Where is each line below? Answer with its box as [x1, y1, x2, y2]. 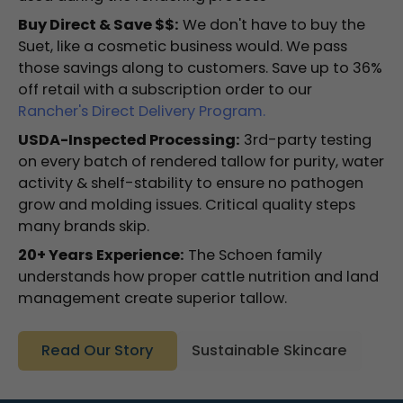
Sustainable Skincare [192, 339, 347, 361]
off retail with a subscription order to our [18, 78, 312, 100]
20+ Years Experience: [18, 244, 184, 265]
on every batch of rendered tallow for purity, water [18, 150, 384, 172]
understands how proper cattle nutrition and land [18, 265, 379, 287]
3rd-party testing [240, 129, 372, 150]
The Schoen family [184, 244, 322, 265]
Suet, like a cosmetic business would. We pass [18, 35, 347, 57]
